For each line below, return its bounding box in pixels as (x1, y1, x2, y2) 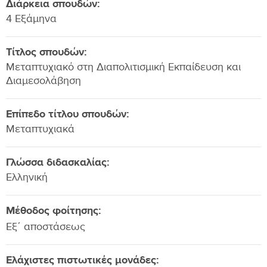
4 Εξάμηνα (6, 13, 57, 27)
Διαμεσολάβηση (6, 75, 81, 89)
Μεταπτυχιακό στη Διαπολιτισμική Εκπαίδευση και (6, 61, 241, 76)
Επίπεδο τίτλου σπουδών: (6, 107, 129, 121)
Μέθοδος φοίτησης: (6, 204, 101, 218)
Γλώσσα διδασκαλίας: (6, 156, 110, 169)
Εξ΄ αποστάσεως (6, 221, 85, 235)
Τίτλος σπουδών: (6, 45, 87, 59)
